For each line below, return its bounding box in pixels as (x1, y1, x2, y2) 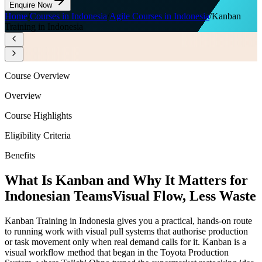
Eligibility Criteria (5, 130, 71, 141)
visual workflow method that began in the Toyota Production (5, 247, 229, 257)
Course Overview (5, 71, 70, 81)
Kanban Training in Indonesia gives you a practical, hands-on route (5, 215, 252, 226)
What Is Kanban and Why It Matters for (5, 173, 248, 188)
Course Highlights (5, 111, 72, 121)
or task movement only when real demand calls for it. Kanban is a (5, 236, 246, 247)
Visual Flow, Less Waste (112, 188, 256, 204)
